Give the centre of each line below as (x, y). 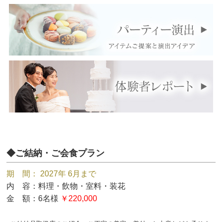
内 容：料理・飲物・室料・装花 (66, 186)
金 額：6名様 (34, 198)
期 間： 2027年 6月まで (52, 173)
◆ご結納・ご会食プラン (56, 153)
